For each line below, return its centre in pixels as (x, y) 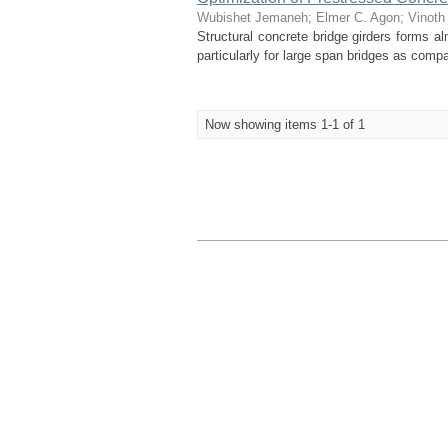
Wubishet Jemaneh (252, 17)
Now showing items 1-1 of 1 (285, 124)
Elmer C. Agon (358, 17)
